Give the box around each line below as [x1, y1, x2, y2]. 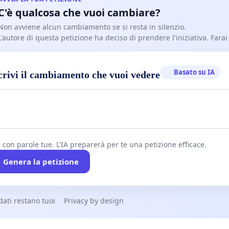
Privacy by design [64, 195, 124, 205]
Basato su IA [174, 67, 215, 77]
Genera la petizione [3, 156, 79, 167]
